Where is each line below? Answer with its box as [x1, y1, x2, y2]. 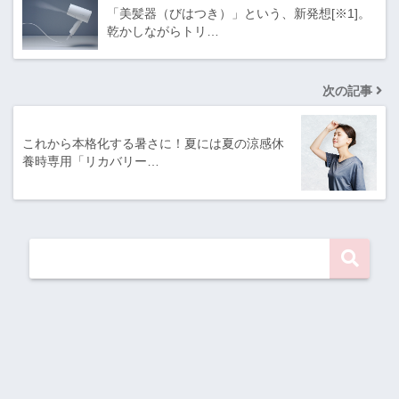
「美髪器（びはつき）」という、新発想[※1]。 [107, 6, 370, 21]
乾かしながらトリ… [107, 24, 219, 39]
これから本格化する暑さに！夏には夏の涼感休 [22, 136, 284, 151]
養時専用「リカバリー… [22, 154, 159, 169]
